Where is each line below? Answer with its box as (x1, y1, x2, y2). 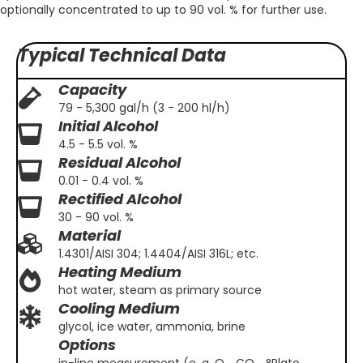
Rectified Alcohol (58, 189, 181, 210)
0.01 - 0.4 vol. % (58, 173, 143, 190)
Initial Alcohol (58, 116, 158, 137)
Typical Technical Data (18, 43, 226, 69)
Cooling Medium (58, 298, 180, 319)
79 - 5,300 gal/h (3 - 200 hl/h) (58, 100, 230, 117)
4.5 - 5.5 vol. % (58, 136, 138, 153)
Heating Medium (58, 262, 181, 283)
